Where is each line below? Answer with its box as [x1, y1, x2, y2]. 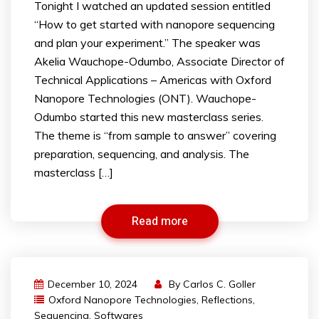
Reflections [202, 293, 253, 307]
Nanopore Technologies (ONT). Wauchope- [34, 91, 256, 106]
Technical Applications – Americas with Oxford [34, 73, 271, 88]
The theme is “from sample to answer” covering [34, 128, 276, 143]
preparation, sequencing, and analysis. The [34, 147, 249, 162]
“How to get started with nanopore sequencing [34, 17, 275, 32]
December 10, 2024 [48, 278, 137, 291]
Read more [131, 213, 188, 231]
